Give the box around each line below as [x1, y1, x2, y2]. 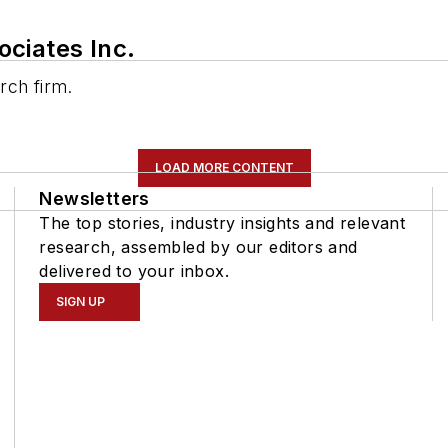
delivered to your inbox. [39, 261, 229, 281]
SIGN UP [56, 294, 106, 309]
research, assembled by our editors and [39, 237, 358, 257]
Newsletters [39, 188, 150, 209]
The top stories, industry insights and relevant [39, 213, 406, 233]
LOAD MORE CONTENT [154, 160, 294, 175]
